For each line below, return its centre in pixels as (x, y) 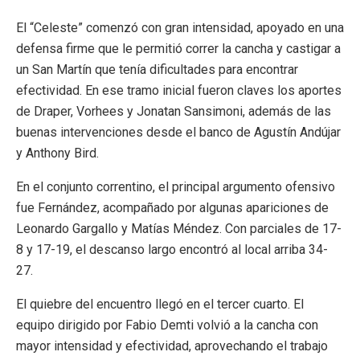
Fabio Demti (160, 325)
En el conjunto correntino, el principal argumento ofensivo (176, 187)
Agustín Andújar (297, 133)
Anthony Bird (61, 153)
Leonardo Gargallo (67, 229)
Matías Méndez (175, 229)
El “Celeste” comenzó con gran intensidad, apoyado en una (180, 28)
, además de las (287, 112)
